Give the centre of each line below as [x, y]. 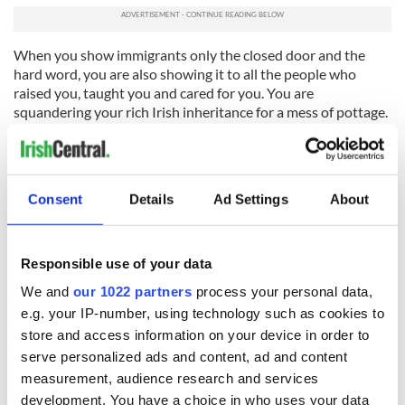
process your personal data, [282, 291]
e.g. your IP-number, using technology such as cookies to [202, 313]
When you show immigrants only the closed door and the [189, 54]
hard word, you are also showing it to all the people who [185, 73]
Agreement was [190, 363]
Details [151, 199]
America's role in [321, 343]
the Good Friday [319, 363]
